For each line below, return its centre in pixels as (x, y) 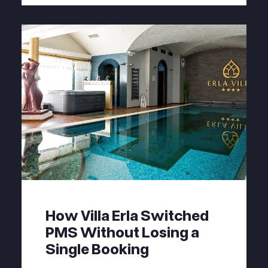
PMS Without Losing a (122, 233)
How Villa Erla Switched (127, 216)
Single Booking (97, 249)
